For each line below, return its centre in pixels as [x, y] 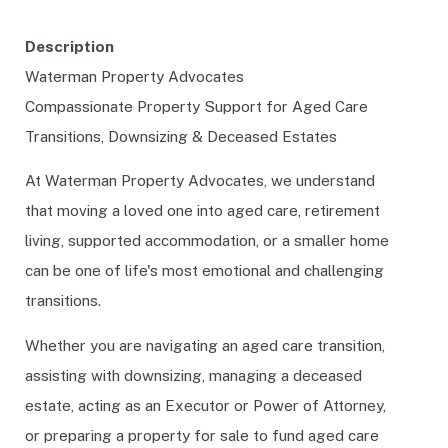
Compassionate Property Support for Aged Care [196, 106]
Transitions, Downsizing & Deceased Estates [181, 136]
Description [69, 46]
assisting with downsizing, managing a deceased [193, 374]
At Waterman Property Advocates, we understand [200, 180]
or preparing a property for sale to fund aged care [202, 434]
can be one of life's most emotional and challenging [204, 270]
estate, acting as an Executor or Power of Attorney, [205, 404]
